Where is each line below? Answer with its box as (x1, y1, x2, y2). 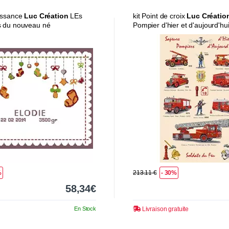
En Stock (74, 205, 96, 212)
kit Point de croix (133, 11, 187, 20)
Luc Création (24, 11, 68, 20)
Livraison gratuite (140, 205, 189, 213)
